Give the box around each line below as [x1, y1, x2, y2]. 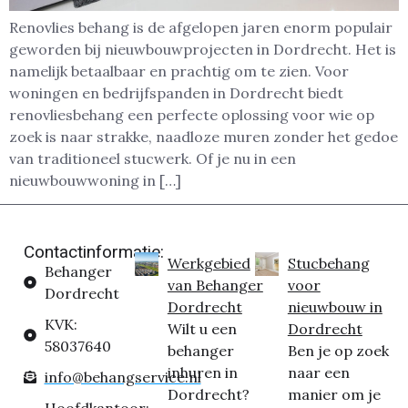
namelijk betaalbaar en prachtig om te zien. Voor [9, 61, 349, 80]
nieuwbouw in [287, 298, 382, 317]
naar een [287, 363, 350, 382]
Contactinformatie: [24, 241, 164, 263]
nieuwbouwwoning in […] [9, 170, 181, 189]
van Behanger [167, 276, 263, 295]
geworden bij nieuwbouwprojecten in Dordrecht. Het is [9, 39, 396, 58]
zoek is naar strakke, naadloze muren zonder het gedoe [9, 127, 398, 146]
